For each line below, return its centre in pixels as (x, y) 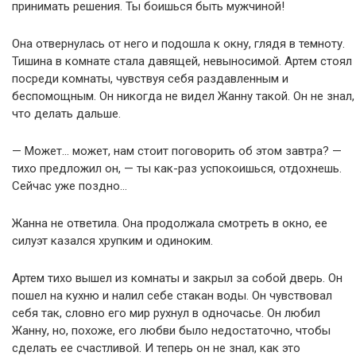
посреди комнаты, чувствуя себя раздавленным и (150, 78)
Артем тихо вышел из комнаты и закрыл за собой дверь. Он (177, 278)
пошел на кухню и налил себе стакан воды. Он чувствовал (172, 295)
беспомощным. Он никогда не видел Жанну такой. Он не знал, (183, 96)
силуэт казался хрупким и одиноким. (112, 240)
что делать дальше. (66, 113)
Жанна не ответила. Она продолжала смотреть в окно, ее (170, 223)
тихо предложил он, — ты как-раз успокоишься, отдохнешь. (177, 168)
